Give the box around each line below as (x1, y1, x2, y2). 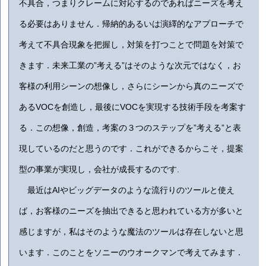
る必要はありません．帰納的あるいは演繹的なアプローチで (19, 19, 244, 29)
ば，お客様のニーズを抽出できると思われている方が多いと (19, 206, 244, 216)
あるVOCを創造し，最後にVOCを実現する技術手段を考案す (19, 102, 246, 112)
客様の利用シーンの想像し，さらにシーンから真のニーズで (19, 81, 244, 91)
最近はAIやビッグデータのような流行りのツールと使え (19, 185, 235, 195)
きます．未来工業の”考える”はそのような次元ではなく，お (19, 61, 242, 71)
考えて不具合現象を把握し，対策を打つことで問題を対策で (19, 40, 244, 50)
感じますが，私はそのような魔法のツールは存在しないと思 (19, 227, 244, 237)
